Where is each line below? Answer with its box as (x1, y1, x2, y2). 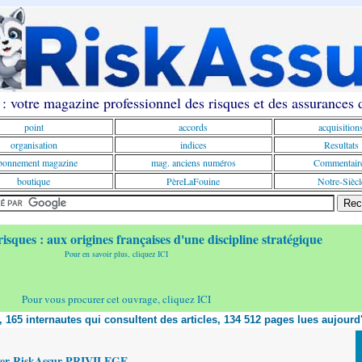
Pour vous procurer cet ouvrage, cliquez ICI (22, 292, 211, 306)
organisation (10, 138, 57, 151)
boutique (17, 175, 50, 187)
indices (179, 138, 207, 151)
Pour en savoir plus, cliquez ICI (65, 248, 168, 259)
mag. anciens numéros (150, 156, 236, 169)
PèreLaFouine (166, 175, 220, 187)
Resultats (323, 138, 359, 151)
